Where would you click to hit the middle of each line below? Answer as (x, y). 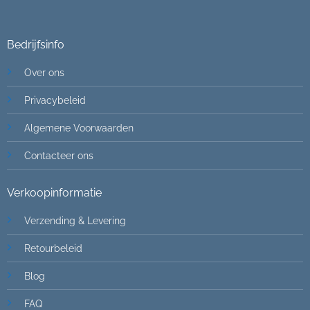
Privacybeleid (55, 100)
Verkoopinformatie (54, 193)
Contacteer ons (58, 156)
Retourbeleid (53, 248)
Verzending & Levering (75, 221)
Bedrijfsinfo (35, 45)
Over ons (44, 73)
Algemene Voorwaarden (79, 128)
